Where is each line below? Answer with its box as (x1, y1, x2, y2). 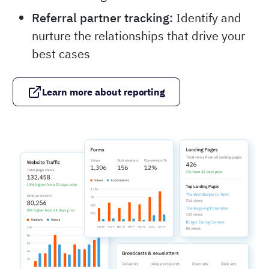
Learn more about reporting (42, 86, 166, 98)
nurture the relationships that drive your (32, 28, 245, 44)
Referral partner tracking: (32, 10, 173, 26)
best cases (32, 46, 90, 62)
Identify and (173, 10, 241, 26)
